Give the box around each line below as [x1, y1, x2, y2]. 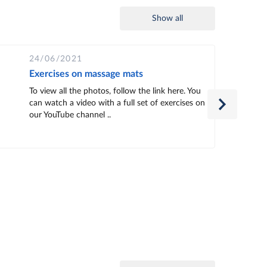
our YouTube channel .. [29, 110, 111, 119]
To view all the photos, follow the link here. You [29, 86, 201, 95]
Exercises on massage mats [29, 69, 143, 79]
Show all [152, 14, 183, 23]
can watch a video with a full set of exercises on [29, 98, 205, 107]
